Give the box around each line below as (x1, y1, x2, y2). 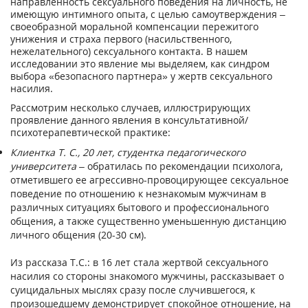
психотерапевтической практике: (10, 125, 170, 139)
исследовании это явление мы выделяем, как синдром (10, 56, 269, 70)
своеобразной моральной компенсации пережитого (10, 19, 258, 33)
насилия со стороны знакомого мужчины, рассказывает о (10, 269, 284, 283)
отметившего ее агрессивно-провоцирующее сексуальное (10, 173, 289, 186)
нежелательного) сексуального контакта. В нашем (10, 44, 247, 58)
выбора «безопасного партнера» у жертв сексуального (10, 69, 272, 82)
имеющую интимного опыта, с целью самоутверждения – (10, 7, 285, 21)
